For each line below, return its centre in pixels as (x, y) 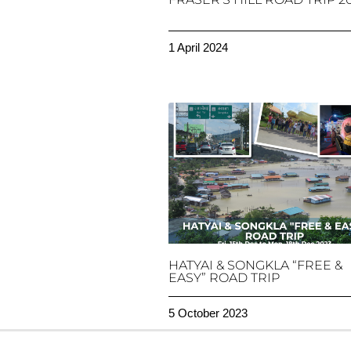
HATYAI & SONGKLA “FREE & (256, 265)
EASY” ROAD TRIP (224, 277)
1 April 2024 (199, 48)
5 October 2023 (208, 313)
